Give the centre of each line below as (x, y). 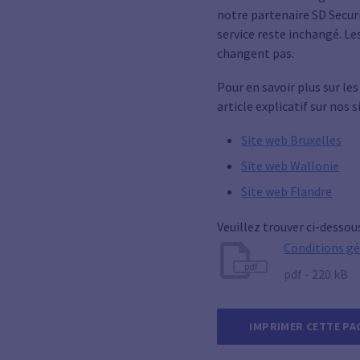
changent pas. (256, 53)
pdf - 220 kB (316, 274)
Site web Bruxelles (292, 140)
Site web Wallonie (290, 166)
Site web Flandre (287, 191)
